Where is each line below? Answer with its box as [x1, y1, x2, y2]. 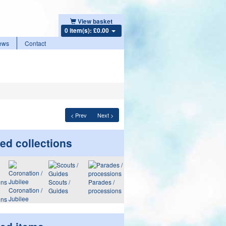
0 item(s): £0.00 [64, 26, 110, 35]
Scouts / [48, 178, 70, 186]
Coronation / [8, 186, 42, 194]
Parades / [88, 178, 115, 186]
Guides [48, 186, 68, 195]
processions [88, 186, 122, 195]
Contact [25, 39, 46, 47]
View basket [77, 17, 112, 26]
